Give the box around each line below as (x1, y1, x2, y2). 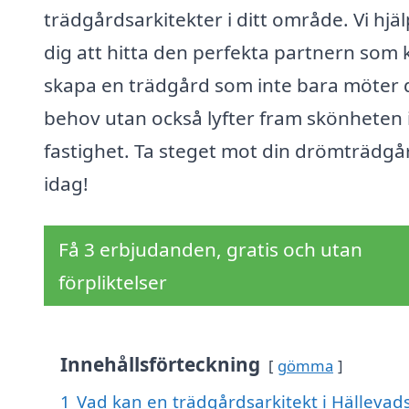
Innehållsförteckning (60, 351, 260, 378)
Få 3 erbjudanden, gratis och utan (58, 236, 362, 263)
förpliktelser (58, 269, 167, 296)
